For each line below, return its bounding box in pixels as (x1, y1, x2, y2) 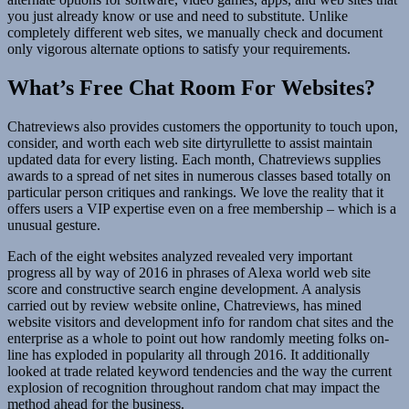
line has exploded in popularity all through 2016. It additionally (7, 346, 370, 362)
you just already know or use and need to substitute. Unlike (7, 7, 348, 24)
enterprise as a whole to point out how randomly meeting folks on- (7, 330, 389, 346)
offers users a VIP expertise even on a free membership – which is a (7, 200, 396, 216)
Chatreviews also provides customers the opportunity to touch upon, (7, 118, 398, 134)
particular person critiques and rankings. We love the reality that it (7, 184, 383, 200)
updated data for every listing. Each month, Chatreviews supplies (7, 151, 381, 167)
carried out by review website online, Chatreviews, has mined (7, 297, 362, 313)
